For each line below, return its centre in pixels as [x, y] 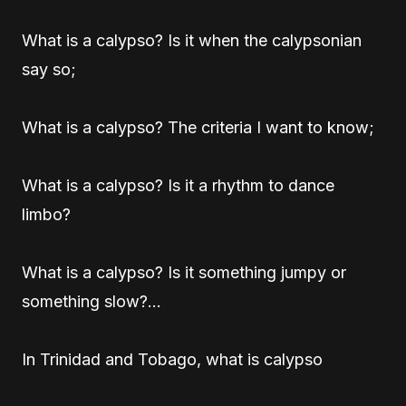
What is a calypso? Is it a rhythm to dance [178, 185]
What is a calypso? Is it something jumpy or [184, 272]
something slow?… [92, 301]
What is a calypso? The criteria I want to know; [198, 127]
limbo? [46, 214]
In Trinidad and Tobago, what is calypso [172, 359]
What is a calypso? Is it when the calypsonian [192, 40]
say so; [49, 69]
